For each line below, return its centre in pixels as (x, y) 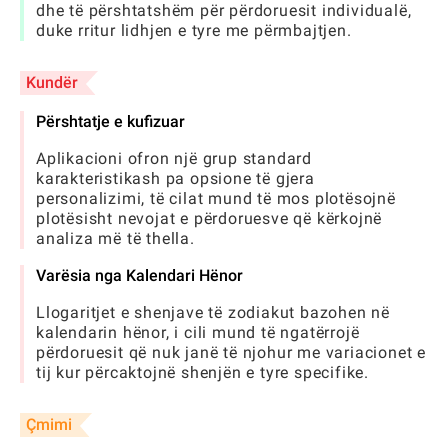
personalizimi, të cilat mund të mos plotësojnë (216, 198)
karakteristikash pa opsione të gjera (175, 178)
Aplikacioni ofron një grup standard (174, 158)
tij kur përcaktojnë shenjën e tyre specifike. (202, 372)
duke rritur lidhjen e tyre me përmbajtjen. (194, 30)
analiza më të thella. (115, 238)
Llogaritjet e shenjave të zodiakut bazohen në (213, 312)
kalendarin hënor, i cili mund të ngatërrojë (198, 332)
